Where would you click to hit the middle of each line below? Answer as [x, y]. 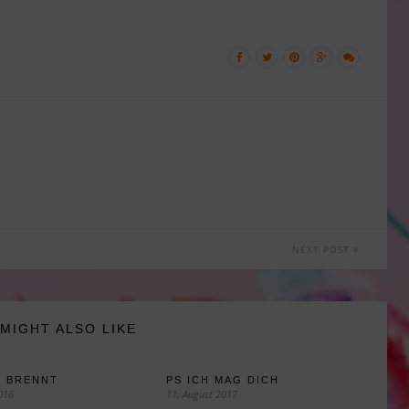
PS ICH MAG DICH [223, 380]
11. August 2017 [202, 394]
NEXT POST [323, 250]
